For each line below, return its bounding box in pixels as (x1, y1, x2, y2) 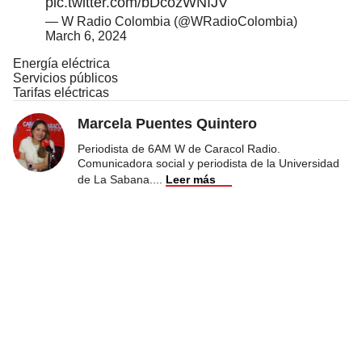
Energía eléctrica (13, 56, 110, 70)
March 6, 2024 (45, 28, 127, 43)
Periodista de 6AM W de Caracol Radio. (78, 141, 280, 155)
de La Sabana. (78, 172, 153, 186)
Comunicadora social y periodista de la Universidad (78, 156, 339, 170)
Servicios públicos (13, 70, 118, 85)
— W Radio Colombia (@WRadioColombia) (45, 14, 297, 28)
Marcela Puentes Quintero (78, 115, 257, 132)
